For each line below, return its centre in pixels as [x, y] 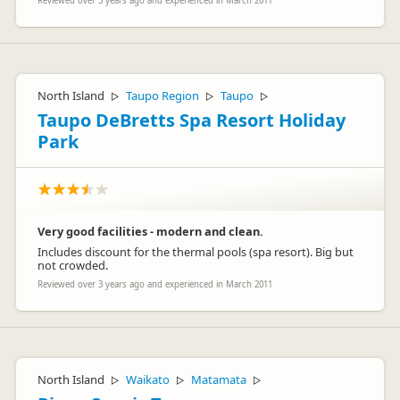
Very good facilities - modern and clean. [150, 231]
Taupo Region [162, 96]
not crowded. [73, 265]
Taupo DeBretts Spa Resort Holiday [192, 120]
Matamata [219, 379]
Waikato [148, 379]
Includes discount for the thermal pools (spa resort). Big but [196, 252]
